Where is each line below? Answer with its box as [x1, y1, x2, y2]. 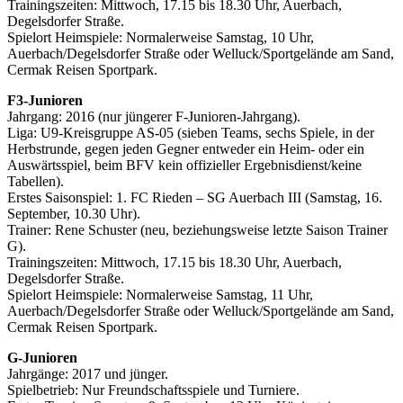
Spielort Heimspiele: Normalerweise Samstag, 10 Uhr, [7, 30, 314, 46]
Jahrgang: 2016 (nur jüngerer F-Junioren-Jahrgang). [7, 109, 300, 125]
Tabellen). [7, 174, 64, 190]
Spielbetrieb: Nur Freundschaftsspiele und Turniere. [7, 382, 300, 399]
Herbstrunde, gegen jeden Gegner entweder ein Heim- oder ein [7, 141, 364, 157]
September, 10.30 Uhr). [7, 206, 140, 222]
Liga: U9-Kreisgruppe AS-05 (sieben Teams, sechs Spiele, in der [7, 125, 374, 141]
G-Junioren [7, 350, 77, 366]
